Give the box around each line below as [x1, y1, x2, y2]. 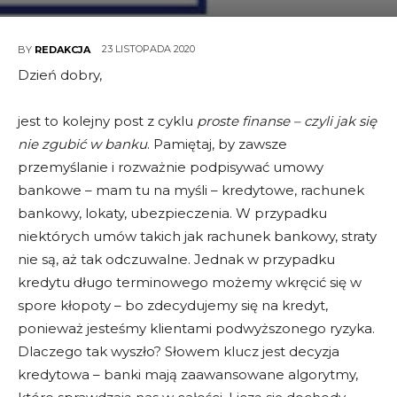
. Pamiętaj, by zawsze [147, 136, 287, 153]
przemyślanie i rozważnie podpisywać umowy [18, 159, 323, 176]
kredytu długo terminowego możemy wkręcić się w [18, 274, 362, 292]
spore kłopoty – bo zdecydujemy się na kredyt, [18, 297, 328, 315]
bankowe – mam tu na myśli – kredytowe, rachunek [18, 182, 364, 199]
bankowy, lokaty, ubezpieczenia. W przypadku [18, 205, 327, 222]
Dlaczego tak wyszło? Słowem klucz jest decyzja [18, 343, 339, 361]
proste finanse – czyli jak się [197, 113, 377, 130]
